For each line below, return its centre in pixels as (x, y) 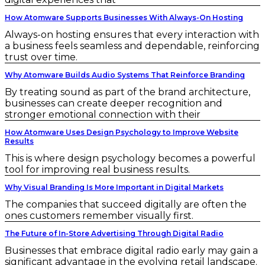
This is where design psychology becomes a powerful (130, 158)
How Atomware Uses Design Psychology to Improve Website (122, 132)
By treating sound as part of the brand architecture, (127, 92)
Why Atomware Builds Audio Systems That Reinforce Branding (125, 75)
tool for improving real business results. (97, 169)
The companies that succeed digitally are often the (126, 204)
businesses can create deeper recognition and (114, 103)
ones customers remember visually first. (99, 216)
